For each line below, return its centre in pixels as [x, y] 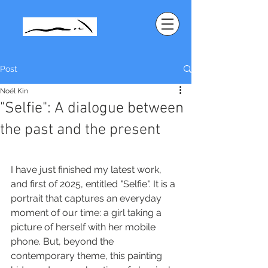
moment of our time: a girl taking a [87, 213]
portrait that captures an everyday [87, 198]
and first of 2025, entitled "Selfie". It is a [94, 184]
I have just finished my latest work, [87, 170]
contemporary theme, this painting [88, 256]
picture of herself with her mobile [84, 227]
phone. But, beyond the [63, 241]
